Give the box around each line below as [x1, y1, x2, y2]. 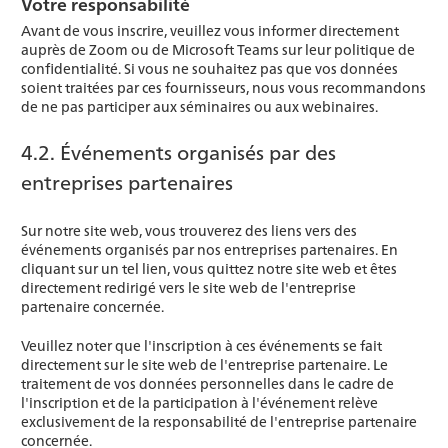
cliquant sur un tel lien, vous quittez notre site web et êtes [21, 258, 397, 279]
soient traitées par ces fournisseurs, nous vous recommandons [21, 77, 426, 98]
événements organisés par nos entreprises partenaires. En [21, 239, 398, 260]
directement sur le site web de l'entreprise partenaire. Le [21, 354, 388, 375]
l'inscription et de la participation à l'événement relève [21, 392, 378, 413]
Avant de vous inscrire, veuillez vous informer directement [21, 20, 399, 41]
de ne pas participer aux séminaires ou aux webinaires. [21, 96, 378, 117]
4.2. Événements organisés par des [21, 137, 336, 166]
